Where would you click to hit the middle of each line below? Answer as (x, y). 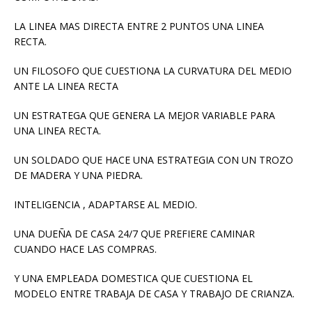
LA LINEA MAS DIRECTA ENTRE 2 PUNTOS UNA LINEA (139, 26)
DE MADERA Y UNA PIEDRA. (78, 175)
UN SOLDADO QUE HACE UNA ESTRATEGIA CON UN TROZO (154, 160)
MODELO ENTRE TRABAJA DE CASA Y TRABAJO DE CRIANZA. (154, 294)
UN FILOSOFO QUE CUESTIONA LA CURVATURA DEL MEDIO (153, 71)
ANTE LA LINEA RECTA (66, 86)
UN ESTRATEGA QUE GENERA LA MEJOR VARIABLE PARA (145, 116)
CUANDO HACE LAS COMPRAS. (85, 249)
